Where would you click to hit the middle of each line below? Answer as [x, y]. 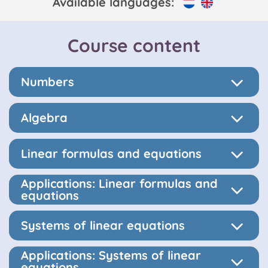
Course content [134, 45]
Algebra [44, 118]
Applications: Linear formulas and [119, 183]
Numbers [48, 82]
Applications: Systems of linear [111, 255]
